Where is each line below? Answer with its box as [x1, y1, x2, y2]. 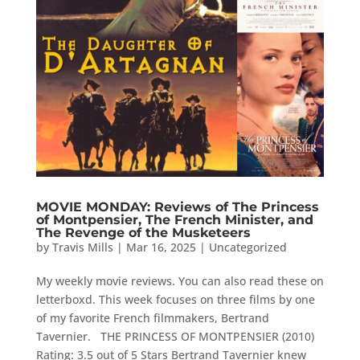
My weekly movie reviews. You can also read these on [35, 272, 324, 288]
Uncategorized [208, 239, 287, 255]
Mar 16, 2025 [125, 239, 196, 255]
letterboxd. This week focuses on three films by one [35, 291, 315, 307]
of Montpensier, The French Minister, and [35, 211, 313, 227]
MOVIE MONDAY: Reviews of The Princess [35, 198, 319, 215]
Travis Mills [51, 239, 113, 255]
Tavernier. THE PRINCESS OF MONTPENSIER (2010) [35, 328, 314, 344]
